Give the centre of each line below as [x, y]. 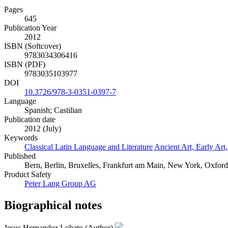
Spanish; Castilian [53, 110]
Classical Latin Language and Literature [89, 147]
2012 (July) [43, 129]
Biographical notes [53, 205]
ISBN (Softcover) [33, 46]
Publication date [30, 120]
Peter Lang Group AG [60, 184]
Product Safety [28, 175]
